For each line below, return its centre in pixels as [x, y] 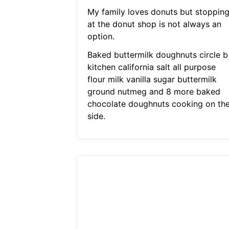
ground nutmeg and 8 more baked [154, 92]
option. [101, 37]
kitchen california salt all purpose [151, 67]
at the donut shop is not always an [154, 24]
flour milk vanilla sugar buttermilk [152, 79]
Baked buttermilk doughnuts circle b [157, 55]
